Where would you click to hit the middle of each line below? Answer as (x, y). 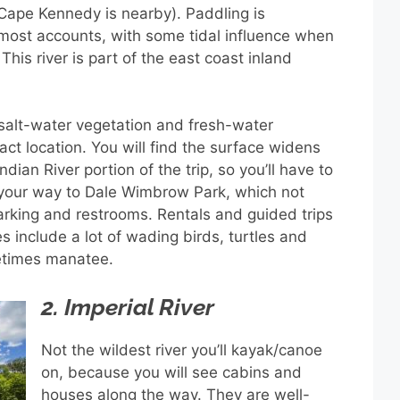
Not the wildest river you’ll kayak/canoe (182, 350)
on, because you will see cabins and (171, 372)
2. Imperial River (128, 307)
